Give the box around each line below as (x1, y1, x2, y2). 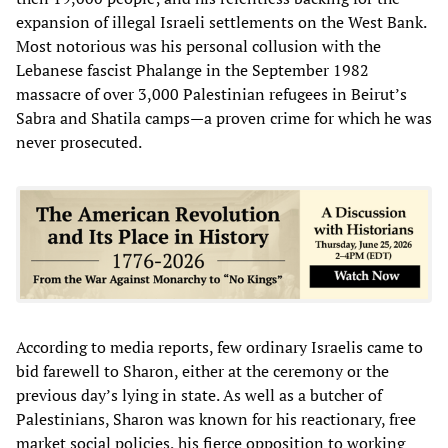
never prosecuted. (16, 130, 142, 153)
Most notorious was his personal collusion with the (16, 34, 381, 57)
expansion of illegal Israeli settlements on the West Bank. (16, 10, 426, 33)
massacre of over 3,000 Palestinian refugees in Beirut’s (16, 82, 407, 105)
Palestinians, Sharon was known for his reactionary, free (16, 407, 416, 430)
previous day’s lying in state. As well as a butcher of (16, 383, 382, 406)
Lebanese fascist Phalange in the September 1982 (16, 58, 369, 81)
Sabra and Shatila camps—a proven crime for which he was (16, 106, 432, 129)
